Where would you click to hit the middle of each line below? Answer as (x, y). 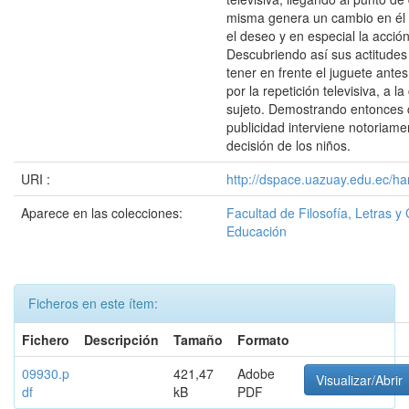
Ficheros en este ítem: (93, 303)
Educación (257, 231)
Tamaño (198, 340)
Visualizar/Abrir (359, 380)
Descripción (121, 340)
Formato (263, 340)
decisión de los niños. (288, 145)
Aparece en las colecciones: (102, 213)
